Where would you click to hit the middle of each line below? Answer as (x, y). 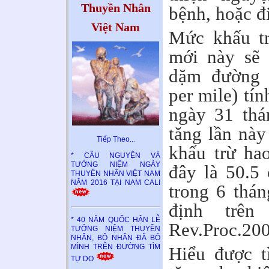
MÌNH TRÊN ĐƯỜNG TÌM (116, 246)
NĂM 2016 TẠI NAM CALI (116, 183)
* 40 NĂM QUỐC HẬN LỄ (116, 219)
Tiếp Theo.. (115, 140)
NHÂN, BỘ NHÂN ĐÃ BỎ (116, 237)
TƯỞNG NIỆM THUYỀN (116, 228)
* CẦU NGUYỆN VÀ (116, 156)
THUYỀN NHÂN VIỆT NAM (116, 174)
